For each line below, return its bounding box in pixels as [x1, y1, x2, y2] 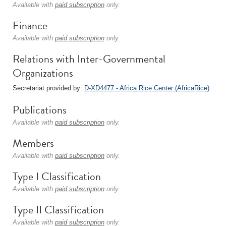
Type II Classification [13, 201, 104, 218]
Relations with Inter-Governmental [13, 50, 165, 67]
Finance [13, 17, 47, 34]
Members [13, 135, 54, 151]
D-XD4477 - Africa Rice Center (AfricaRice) [84, 84, 209, 92]
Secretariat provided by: [13, 84, 84, 92]
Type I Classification [13, 168, 101, 185]
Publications [13, 101, 67, 118]
